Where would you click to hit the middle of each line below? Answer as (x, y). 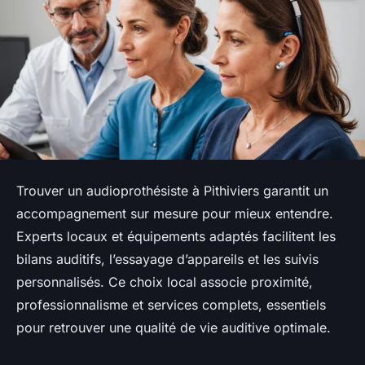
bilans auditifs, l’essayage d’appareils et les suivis (167, 259)
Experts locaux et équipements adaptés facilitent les (176, 236)
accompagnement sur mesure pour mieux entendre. (175, 213)
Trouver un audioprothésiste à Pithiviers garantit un (172, 190)
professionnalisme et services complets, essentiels (171, 304)
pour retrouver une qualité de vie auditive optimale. (174, 327)
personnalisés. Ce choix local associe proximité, (165, 281)
